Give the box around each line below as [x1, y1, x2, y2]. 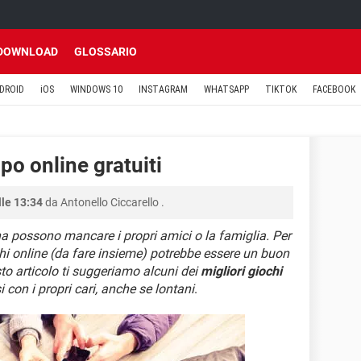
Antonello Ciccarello [60, 196, 159, 209]
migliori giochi [201, 263, 282, 279]
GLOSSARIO [74, 45, 137, 58]
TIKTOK [265, 84, 297, 95]
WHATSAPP [204, 84, 249, 95]
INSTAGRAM [139, 84, 188, 95]
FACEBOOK [313, 84, 355, 95]
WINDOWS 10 [70, 84, 122, 95]
